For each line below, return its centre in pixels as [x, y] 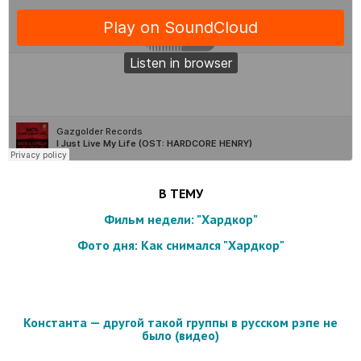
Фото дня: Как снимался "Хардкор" [180, 245]
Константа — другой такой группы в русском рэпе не [180, 322]
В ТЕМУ [180, 193]
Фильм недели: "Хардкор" [180, 219]
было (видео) [180, 335]
